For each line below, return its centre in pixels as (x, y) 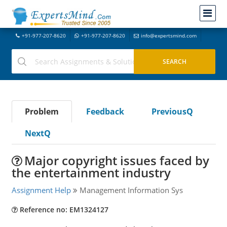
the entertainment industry (91, 173)
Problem (42, 111)
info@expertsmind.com (168, 35)
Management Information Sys (130, 190)
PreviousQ (172, 111)
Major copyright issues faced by (117, 160)
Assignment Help (41, 190)
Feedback (105, 111)
